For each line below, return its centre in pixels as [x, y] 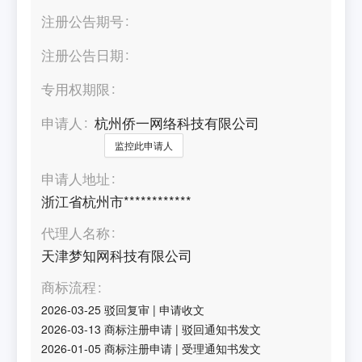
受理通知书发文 [222, 348]
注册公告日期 [83, 55]
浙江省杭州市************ [117, 201]
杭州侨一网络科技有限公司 [177, 122]
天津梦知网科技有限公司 [117, 256]
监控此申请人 [144, 145]
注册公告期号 [83, 21]
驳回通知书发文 [222, 328]
